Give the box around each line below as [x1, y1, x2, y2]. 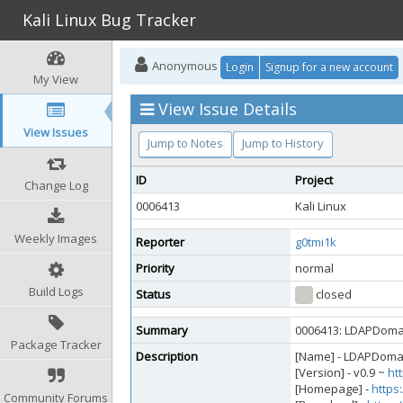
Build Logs [28, 283, 84, 300]
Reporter [136, 234, 184, 250]
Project [295, 172, 333, 188]
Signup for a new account [265, 58, 393, 75]
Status [136, 286, 171, 302]
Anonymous [149, 58, 220, 74]
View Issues [23, 124, 88, 140]
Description [136, 348, 198, 364]
